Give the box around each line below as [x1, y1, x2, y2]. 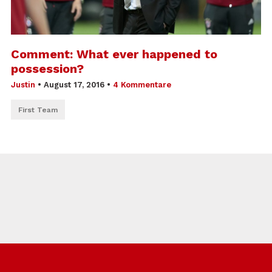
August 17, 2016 [41, 80, 107, 89]
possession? [11, 61, 84, 76]
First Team [18, 105, 58, 114]
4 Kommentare [113, 80, 172, 89]
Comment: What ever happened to [11, 46, 218, 61]
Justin [11, 80, 36, 89]
